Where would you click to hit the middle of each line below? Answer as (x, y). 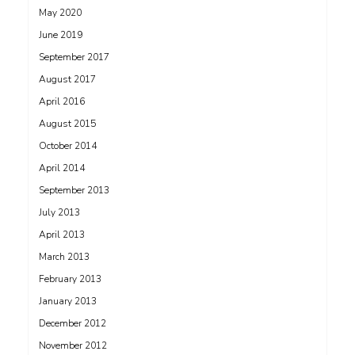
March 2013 (64, 257)
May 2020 (60, 13)
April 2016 (62, 102)
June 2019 (61, 35)
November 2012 (73, 346)
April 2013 (62, 235)
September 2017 (74, 57)
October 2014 (68, 146)
